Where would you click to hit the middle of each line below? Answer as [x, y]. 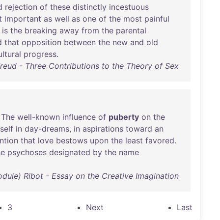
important [23, 19]
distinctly [90, 7]
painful [157, 19]
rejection [21, 7]
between [80, 42]
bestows [72, 140]
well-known [39, 117]
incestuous [129, 7]
